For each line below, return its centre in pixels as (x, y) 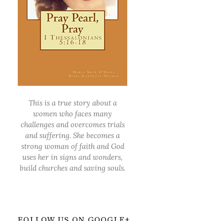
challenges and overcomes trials (73, 124)
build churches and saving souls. (73, 168)
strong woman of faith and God (73, 146)
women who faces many (73, 113)
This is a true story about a (73, 103)
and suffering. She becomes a (73, 135)
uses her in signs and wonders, (73, 157)
